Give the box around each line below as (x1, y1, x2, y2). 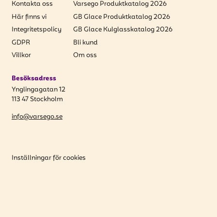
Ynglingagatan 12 (12, 85, 65, 95)
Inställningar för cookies (12, 153, 86, 163)
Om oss (73, 50, 97, 61)
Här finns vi (12, 12, 46, 22)
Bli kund (73, 37, 98, 48)
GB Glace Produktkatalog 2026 (73, 12, 170, 22)
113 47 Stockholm (12, 94, 63, 105)
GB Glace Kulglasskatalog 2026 (73, 25, 172, 35)
